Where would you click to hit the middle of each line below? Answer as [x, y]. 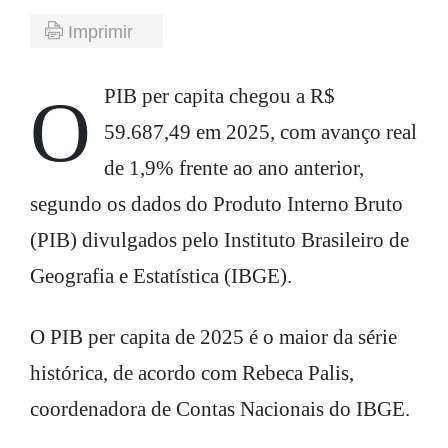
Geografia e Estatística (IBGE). [161, 276]
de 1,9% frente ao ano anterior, [233, 168]
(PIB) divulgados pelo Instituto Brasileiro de [219, 240]
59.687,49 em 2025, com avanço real [260, 132]
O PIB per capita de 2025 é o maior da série [213, 337]
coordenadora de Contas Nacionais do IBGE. [220, 409]
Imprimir [100, 32]
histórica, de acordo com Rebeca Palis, [192, 373]
